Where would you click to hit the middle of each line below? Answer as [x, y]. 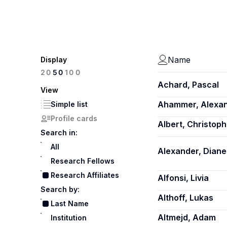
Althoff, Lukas [185, 198]
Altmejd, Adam [187, 217]
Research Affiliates [85, 175]
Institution [69, 218]
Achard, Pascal [188, 85]
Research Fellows [83, 161]
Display [54, 60]
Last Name [70, 203]
